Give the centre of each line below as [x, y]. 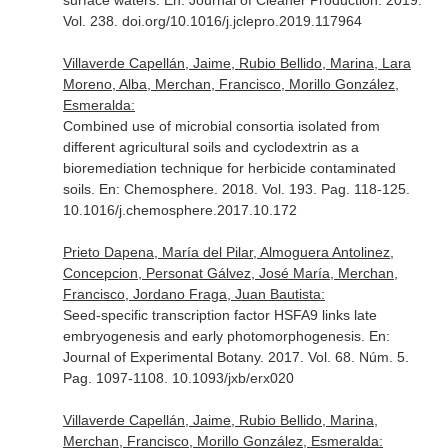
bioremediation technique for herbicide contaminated [229, 168]
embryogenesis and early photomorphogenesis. [215, 336]
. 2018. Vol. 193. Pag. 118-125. [311, 189]
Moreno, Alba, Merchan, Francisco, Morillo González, [230, 84]
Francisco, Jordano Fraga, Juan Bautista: [193, 294]
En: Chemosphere [156, 189]
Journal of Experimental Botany [161, 357]
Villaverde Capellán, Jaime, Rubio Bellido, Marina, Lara [236, 63]
